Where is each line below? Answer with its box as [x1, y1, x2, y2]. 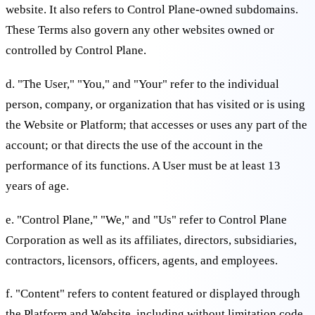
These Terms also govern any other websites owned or [6, 23, 274, 37]
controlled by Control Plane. [6, 44, 146, 58]
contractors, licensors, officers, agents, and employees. [6, 253, 278, 267]
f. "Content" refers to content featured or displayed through [6, 287, 300, 301]
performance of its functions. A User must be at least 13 [6, 158, 281, 172]
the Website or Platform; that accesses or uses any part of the [6, 117, 307, 131]
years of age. [6, 179, 69, 193]
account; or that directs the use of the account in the [6, 138, 263, 152]
